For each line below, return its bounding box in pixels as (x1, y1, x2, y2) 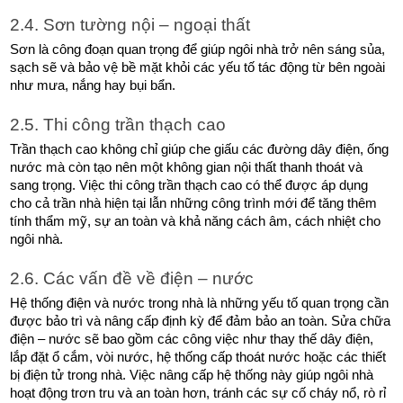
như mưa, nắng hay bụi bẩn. (10, 77, 180, 93)
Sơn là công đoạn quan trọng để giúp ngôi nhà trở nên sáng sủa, (10, 41, 386, 57)
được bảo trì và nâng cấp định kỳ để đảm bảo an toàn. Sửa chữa (10, 313, 391, 328)
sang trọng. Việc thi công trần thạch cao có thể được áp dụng (10, 177, 369, 193)
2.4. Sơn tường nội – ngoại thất (10, 14, 251, 34)
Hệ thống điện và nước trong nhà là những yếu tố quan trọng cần (10, 295, 390, 310)
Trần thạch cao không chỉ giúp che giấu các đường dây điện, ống (10, 141, 390, 157)
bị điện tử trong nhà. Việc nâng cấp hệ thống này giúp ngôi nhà (10, 367, 374, 382)
